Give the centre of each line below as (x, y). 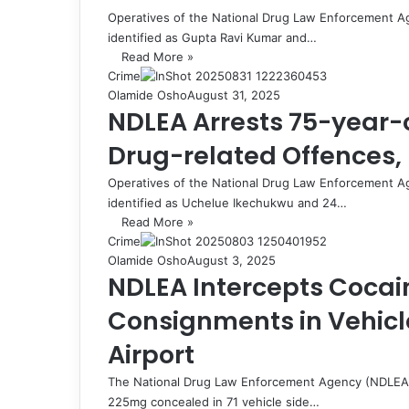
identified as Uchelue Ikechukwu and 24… (227, 202)
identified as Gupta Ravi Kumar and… (212, 37)
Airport (151, 354)
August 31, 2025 (234, 94)
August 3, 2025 (231, 260)
